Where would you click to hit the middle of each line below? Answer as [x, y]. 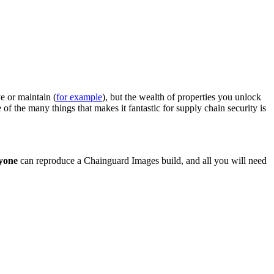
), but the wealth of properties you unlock [182, 97]
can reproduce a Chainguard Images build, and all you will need [142, 161]
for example [79, 97]
